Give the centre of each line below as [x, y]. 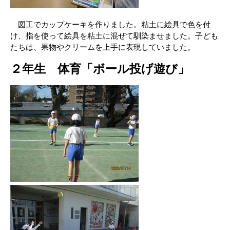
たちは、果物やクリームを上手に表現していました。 [103, 47]
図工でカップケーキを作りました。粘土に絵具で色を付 [110, 24]
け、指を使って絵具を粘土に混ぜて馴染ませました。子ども [114, 36]
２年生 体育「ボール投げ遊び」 [100, 69]
